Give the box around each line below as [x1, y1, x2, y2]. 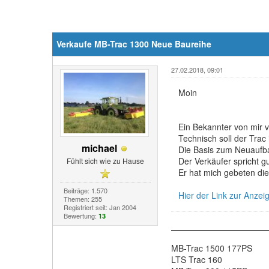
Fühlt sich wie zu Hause [66, 156, 144, 166]
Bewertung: [63, 210, 98, 220]
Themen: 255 [63, 193, 102, 204]
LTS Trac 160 [171, 253, 222, 266]
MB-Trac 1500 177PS [171, 242, 252, 255]
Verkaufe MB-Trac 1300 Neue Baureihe [56, 38, 211, 50]
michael [81, 141, 117, 155]
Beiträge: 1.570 [63, 185, 107, 195]
